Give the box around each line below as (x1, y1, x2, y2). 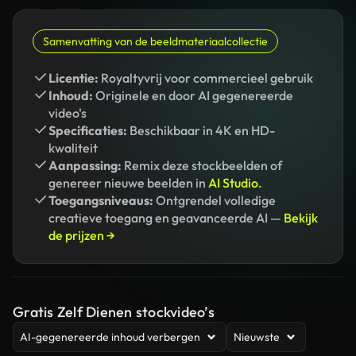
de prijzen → (48, 227, 115, 243)
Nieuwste (234, 330, 280, 344)
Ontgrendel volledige (153, 192, 276, 208)
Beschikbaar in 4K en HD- (127, 122, 275, 138)
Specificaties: (48, 122, 127, 138)
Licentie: (48, 70, 99, 86)
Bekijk (284, 210, 318, 226)
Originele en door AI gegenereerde (93, 87, 293, 103)
